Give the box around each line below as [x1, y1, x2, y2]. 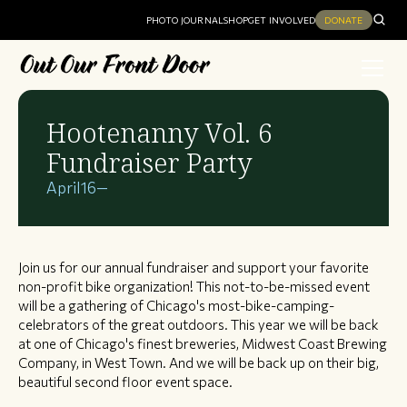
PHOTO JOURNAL [145, 15, 224, 25]
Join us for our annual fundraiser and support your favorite [18, 259, 369, 276]
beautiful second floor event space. [18, 373, 233, 391]
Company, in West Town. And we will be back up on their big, [18, 354, 379, 372]
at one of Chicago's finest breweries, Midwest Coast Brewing [18, 335, 387, 352]
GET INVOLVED [248, 15, 316, 25]
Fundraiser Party [46, 146, 252, 180]
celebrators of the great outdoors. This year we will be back [18, 316, 379, 333]
